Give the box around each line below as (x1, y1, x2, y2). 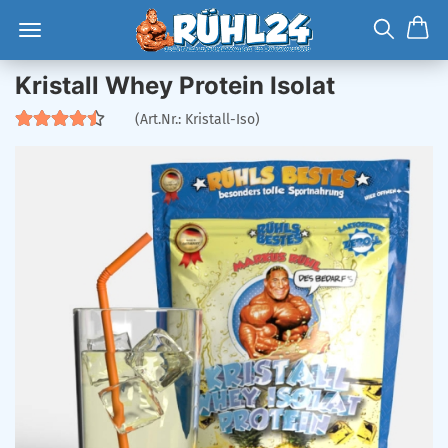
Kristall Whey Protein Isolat (15, 71, 335, 100)
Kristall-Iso (185, 111, 255, 128)
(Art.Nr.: (135, 111, 185, 128)
